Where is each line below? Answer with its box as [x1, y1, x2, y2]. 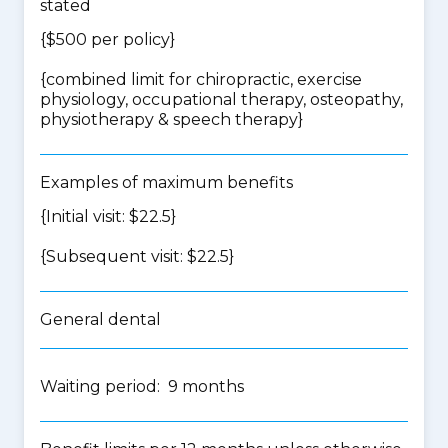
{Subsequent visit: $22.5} [40, 247, 234, 266]
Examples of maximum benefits [40, 173, 293, 192]
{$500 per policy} [40, 30, 175, 49]
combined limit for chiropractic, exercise [46, 70, 362, 89]
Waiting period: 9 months [40, 377, 244, 396]
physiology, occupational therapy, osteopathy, [40, 90, 403, 109]
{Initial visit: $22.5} [40, 207, 176, 226]
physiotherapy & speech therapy [40, 110, 298, 129]
